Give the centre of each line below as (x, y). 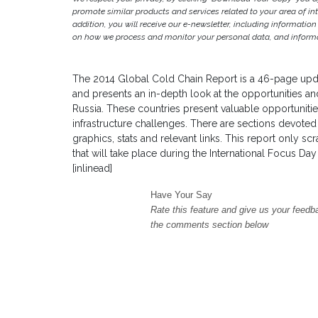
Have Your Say (181, 195)
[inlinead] (92, 169)
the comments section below (209, 225)
